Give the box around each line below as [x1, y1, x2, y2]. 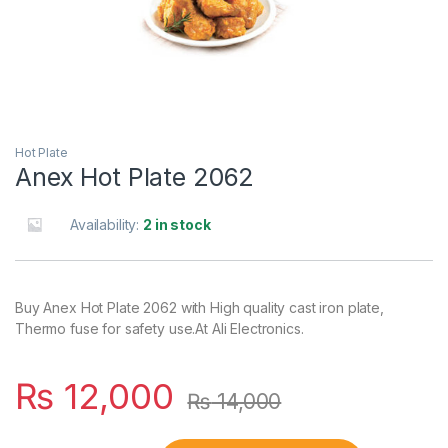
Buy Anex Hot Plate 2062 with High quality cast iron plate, [15, 298, 384, 316]
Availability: [70, 215, 144, 233]
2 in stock [143, 215, 211, 233]
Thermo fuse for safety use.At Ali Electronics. [15, 319, 304, 337]
